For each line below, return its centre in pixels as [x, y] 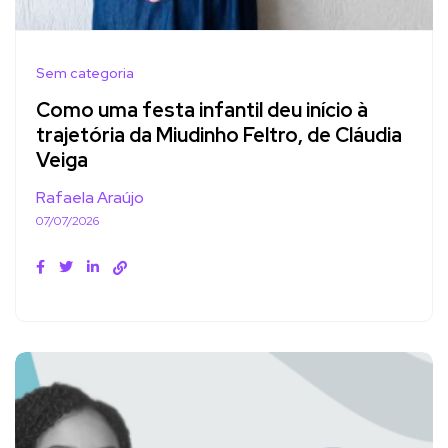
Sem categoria [85, 73]
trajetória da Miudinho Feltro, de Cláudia [219, 135]
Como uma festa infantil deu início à [202, 110]
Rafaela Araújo [90, 198]
